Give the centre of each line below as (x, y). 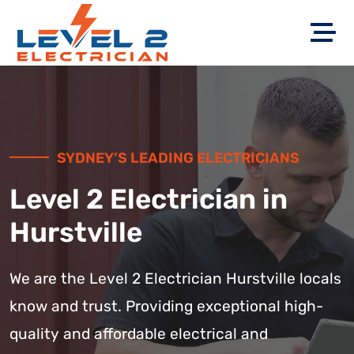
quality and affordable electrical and (139, 334)
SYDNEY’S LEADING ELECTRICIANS (178, 158)
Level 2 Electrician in (149, 199)
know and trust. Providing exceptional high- (166, 306)
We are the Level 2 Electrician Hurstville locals (175, 279)
